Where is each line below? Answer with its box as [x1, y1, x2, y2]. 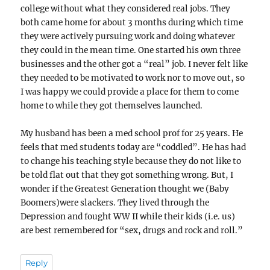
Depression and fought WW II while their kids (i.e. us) [20, 212, 236, 222]
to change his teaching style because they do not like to [20, 156, 242, 167]
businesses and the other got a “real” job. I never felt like [20, 58, 248, 69]
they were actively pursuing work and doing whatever [20, 31, 236, 42]
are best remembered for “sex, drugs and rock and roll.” [20, 225, 243, 236]
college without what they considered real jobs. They [20, 3, 231, 14]
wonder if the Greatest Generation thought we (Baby [20, 184, 230, 195]
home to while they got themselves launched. [20, 100, 203, 111]
